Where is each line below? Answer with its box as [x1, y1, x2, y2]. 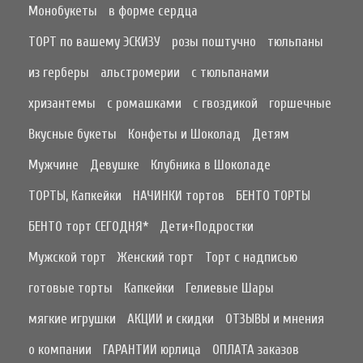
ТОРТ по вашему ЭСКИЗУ [28, 34, 160, 50]
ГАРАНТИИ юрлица [103, 342, 201, 358]
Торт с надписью [205, 250, 297, 266]
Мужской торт [28, 250, 106, 266]
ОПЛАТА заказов [212, 342, 299, 358]
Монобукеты [28, 3, 97, 19]
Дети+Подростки [160, 219, 254, 235]
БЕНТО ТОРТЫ [236, 188, 310, 204]
